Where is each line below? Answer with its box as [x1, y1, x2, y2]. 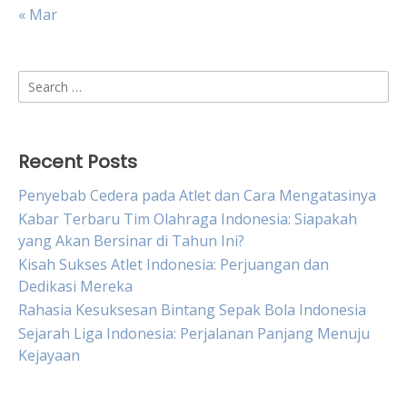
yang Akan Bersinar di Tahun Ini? [18, 231, 244, 251]
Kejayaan [18, 345, 80, 365]
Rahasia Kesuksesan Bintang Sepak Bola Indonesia [18, 300, 366, 320]
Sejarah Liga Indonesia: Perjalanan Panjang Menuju [18, 323, 370, 343]
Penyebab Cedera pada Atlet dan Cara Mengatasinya [18, 185, 376, 205]
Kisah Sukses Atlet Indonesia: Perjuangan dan [18, 254, 329, 274]
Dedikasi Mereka [18, 276, 133, 296]
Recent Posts [18, 149, 137, 174]
